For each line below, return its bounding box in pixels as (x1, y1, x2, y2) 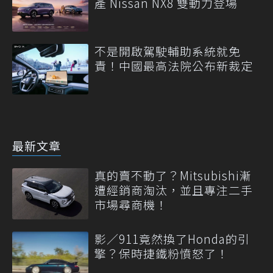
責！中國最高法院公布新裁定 (94, 57, 253, 74)
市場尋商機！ (94, 196, 168, 213)
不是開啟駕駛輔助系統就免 (94, 43, 241, 60)
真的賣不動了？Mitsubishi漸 (94, 167, 252, 184)
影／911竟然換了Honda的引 (94, 230, 250, 247)
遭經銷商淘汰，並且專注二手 (94, 182, 253, 199)
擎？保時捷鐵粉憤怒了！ (94, 244, 229, 261)
